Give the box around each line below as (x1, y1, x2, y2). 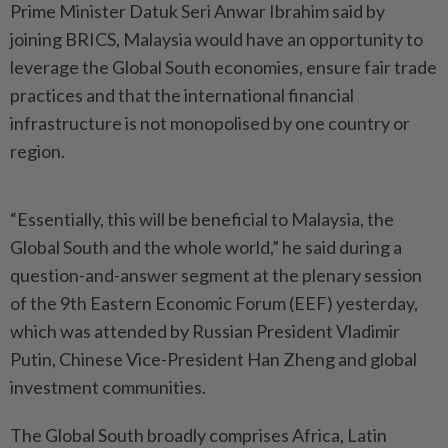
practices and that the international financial (10, 84, 354, 106)
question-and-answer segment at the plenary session (10, 264, 422, 286)
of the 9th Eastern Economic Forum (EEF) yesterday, (10, 292, 418, 314)
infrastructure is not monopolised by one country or (10, 112, 410, 134)
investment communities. (10, 376, 206, 398)
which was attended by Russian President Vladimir (10, 320, 400, 342)
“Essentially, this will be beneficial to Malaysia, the (10, 208, 394, 230)
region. (10, 140, 65, 162)
